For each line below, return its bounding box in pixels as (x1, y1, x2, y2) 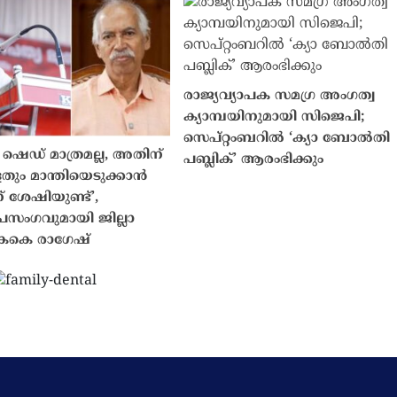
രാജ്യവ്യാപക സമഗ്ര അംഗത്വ (183, 87, 376, 105)
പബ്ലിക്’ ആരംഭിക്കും (183, 151, 324, 168)
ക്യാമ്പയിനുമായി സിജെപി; (183, 108, 365, 126)
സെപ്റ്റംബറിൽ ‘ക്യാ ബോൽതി (183, 129, 391, 147)
